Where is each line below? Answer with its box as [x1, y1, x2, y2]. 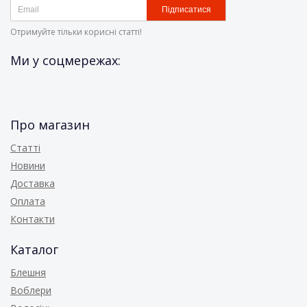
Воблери [10, 284, 51, 297]
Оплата [10, 195, 45, 208]
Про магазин [10, 116, 90, 133]
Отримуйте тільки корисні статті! [10, 26, 142, 38]
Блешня [10, 266, 46, 279]
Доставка [10, 177, 55, 190]
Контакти [10, 212, 55, 225]
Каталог [10, 241, 58, 258]
